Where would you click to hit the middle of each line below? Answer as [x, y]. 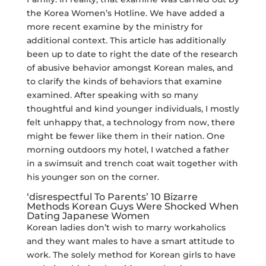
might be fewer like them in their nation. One [126, 136]
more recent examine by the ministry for [115, 27]
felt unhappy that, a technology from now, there [131, 122]
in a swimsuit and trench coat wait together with [132, 163]
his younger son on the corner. [93, 177]
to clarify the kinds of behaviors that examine [124, 81]
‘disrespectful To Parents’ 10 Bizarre [112, 197]
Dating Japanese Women [88, 216]
